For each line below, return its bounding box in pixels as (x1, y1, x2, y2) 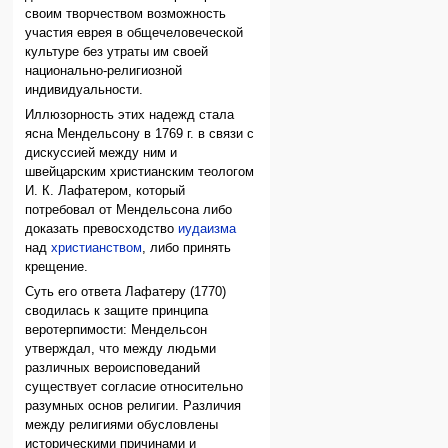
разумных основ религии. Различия (25, 399, 242, 414)
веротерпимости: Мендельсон (25, 323, 208, 338)
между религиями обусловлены (25, 418, 219, 433)
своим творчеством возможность (25, 6, 227, 21)
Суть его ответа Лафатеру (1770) (25, 285, 227, 300)
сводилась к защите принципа (25, 304, 209, 319)
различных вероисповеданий (25, 361, 201, 376)
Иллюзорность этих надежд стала (25, 108, 235, 123)
